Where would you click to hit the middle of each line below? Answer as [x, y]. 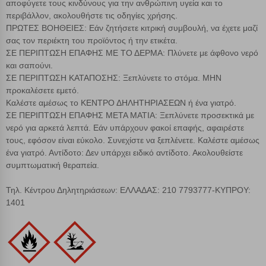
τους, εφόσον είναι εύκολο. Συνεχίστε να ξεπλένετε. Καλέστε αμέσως [133, 140]
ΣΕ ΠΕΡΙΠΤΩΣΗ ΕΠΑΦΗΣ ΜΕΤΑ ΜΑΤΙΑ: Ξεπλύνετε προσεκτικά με [130, 115]
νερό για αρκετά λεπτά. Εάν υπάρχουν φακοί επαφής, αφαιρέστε [125, 128]
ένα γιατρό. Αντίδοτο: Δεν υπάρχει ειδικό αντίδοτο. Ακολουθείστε [124, 153]
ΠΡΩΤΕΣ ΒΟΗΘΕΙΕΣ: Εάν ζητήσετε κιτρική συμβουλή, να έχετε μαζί [132, 28]
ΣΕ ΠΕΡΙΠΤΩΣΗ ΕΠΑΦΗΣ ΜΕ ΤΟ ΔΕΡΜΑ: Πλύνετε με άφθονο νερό [132, 53]
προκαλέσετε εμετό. [42, 91]
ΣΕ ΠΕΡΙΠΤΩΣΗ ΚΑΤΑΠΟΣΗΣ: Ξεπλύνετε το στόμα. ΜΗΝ [114, 78]
